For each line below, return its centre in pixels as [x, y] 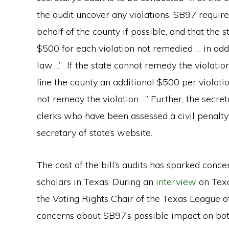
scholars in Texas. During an [96, 182]
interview [176, 182]
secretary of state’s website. [95, 133]
